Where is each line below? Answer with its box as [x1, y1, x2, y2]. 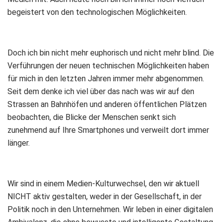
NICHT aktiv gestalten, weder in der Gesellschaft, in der [7, 192, 202, 201]
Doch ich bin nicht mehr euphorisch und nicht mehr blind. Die [7, 48, 214, 57]
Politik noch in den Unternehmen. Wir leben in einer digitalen [7, 205, 213, 214]
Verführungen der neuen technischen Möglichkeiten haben [7, 61, 209, 70]
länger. [7, 138, 30, 148]
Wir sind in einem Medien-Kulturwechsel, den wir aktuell [7, 179, 199, 188]
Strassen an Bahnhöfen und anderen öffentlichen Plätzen [7, 100, 207, 109]
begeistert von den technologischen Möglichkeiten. [7, 7, 187, 17]
